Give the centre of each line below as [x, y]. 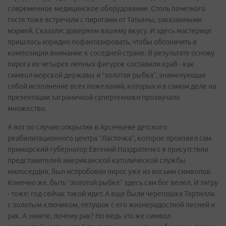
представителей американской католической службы [97, 160]
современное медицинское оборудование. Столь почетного [106, 9]
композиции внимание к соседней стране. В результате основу [111, 53]
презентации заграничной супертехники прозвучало [94, 97]
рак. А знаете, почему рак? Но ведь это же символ [89, 216]
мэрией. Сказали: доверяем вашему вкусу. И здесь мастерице [110, 31]
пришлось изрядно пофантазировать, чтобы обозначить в [102, 42]
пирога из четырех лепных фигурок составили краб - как [101, 64]
